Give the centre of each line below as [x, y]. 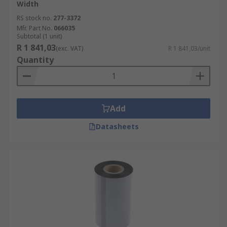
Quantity [35, 60]
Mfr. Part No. [34, 28]
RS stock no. [34, 18]
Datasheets [117, 126]
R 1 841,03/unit [189, 48]
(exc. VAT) [69, 48]
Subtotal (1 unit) [39, 36]
